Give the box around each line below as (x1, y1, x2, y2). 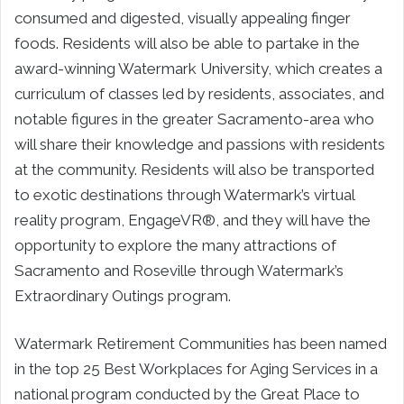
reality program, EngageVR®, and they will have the (14, 210, 371, 229)
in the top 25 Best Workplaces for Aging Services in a (14, 359, 378, 378)
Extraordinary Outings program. (14, 286, 231, 305)
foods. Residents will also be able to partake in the (14, 33, 360, 52)
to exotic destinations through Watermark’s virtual (14, 185, 354, 204)
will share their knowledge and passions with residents (14, 134, 385, 153)
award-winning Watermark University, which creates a (14, 59, 382, 78)
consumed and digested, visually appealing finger (14, 8, 351, 27)
